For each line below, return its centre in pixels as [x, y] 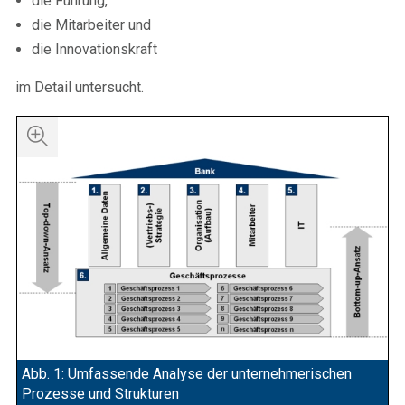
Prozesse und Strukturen [100, 394]
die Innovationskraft [94, 49]
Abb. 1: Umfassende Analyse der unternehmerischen [187, 374]
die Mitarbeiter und [91, 25]
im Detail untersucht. [80, 87]
